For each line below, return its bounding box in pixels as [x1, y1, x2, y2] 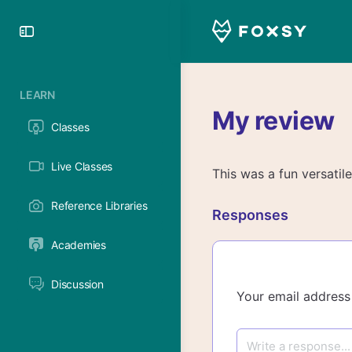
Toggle [35, 19, 96, 42]
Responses [212, 207, 288, 223]
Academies [51, 238, 106, 251]
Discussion [51, 277, 104, 291]
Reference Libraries [51, 199, 148, 212]
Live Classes [51, 159, 113, 173]
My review [212, 105, 335, 136]
